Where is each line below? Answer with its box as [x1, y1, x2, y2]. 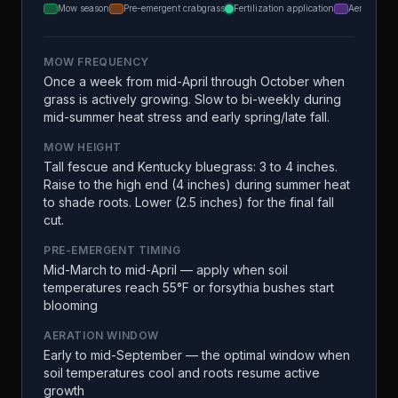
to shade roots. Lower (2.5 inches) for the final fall [44, 195, 334, 210]
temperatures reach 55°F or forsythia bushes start [44, 280, 334, 295]
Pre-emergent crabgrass [123, 3, 225, 13]
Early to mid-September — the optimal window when [44, 347, 350, 362]
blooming [44, 298, 98, 313]
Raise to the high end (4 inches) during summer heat [44, 177, 350, 192]
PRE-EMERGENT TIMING [44, 243, 181, 257]
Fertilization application [234, 3, 334, 13]
